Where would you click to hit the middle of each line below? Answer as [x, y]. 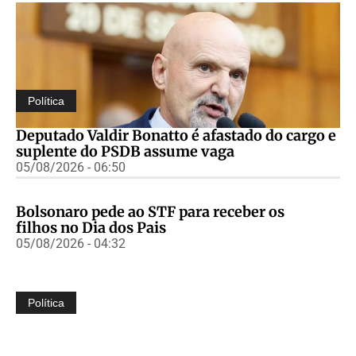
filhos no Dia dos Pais [91, 227]
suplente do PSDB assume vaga [125, 151]
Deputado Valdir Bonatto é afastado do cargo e [176, 135]
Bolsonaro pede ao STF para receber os [150, 211]
